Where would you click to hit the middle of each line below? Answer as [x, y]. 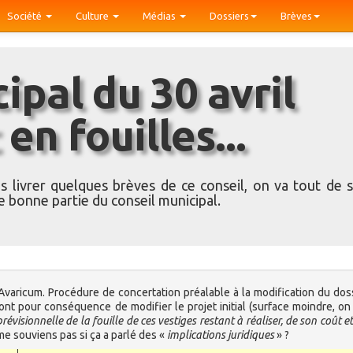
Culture [93, 16]
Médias [160, 16]
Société [26, 16]
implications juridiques [221, 335]
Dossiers [229, 16]
